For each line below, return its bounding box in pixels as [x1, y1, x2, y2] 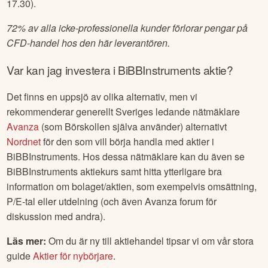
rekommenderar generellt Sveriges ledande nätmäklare [7, 105, 240, 119]
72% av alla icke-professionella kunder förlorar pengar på [7, 20, 248, 35]
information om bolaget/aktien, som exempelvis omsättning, [7, 179, 257, 194]
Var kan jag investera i [7, 62, 118, 78]
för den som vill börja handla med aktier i [41, 135, 215, 149]
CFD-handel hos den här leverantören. [7, 35, 170, 50]
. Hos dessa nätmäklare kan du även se [78, 150, 245, 164]
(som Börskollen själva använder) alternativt [39, 120, 227, 134]
